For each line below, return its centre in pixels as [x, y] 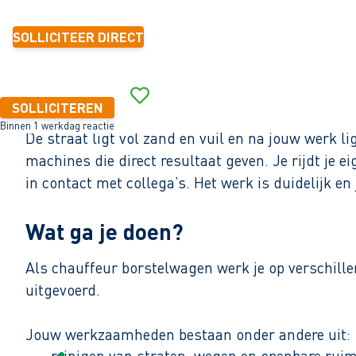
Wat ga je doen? [104, 232]
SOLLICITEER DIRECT [78, 37]
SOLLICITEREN [57, 108]
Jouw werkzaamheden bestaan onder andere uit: [188, 335]
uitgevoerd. [63, 290]
